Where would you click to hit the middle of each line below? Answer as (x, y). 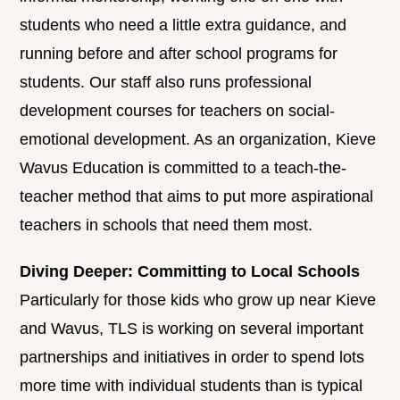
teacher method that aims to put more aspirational (197, 197)
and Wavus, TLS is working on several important (192, 329)
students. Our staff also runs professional (166, 83)
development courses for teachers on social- (178, 111)
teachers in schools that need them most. (167, 225)
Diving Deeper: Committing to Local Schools (190, 272)
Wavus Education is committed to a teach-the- (183, 168)
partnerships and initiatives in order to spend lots (192, 358)
